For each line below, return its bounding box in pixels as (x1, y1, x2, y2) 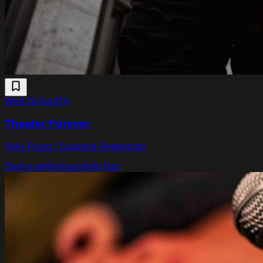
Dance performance (5, 161, 87, 172)
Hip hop (87, 161, 120, 172)
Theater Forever (5, 117, 90, 130)
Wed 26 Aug (5, 96, 56, 106)
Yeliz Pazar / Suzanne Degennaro (5, 141, 146, 152)
